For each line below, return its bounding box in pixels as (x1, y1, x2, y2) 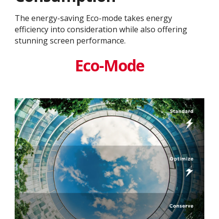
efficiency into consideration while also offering (15, 24, 187, 35)
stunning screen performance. (15, 35, 126, 46)
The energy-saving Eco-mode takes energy (15, 13, 172, 24)
